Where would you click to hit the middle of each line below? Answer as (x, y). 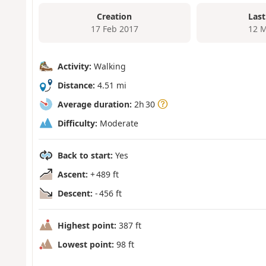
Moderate (118, 123)
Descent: (75, 193)
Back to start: (85, 155)
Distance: (76, 85)
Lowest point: (85, 244)
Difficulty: (77, 123)
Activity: (74, 66)
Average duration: (94, 104)
